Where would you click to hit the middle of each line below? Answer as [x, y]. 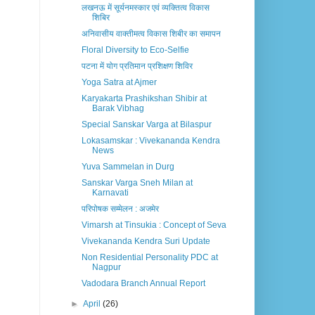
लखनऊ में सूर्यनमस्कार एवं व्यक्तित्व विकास [145, 8]
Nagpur [106, 268]
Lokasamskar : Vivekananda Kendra [150, 141]
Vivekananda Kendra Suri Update [146, 242]
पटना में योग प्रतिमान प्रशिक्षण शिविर [137, 66]
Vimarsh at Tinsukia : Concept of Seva [154, 225]
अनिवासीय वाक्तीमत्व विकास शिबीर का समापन [151, 34]
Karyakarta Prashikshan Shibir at [144, 99]
